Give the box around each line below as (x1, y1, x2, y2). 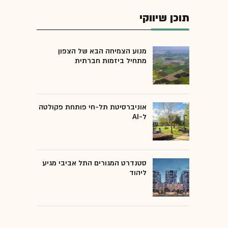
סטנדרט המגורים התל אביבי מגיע (42, 158, 147, 168)
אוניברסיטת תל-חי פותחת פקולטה (39, 102, 147, 112)
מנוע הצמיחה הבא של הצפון (58, 46, 147, 56)
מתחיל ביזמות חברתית (75, 55, 147, 66)
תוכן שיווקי (139, 10, 189, 25)
